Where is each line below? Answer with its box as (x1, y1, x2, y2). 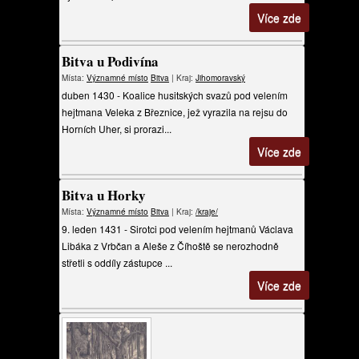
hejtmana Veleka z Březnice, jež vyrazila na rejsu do (62, 105, 288, 119)
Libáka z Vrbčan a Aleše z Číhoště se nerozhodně (62, 239, 279, 252)
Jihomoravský (196, 72, 245, 83)
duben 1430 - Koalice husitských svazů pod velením (62, 88, 288, 102)
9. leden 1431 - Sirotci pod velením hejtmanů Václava (62, 222, 293, 236)
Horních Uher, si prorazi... (62, 122, 171, 135)
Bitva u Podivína (62, 51, 159, 71)
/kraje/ (196, 206, 218, 217)
